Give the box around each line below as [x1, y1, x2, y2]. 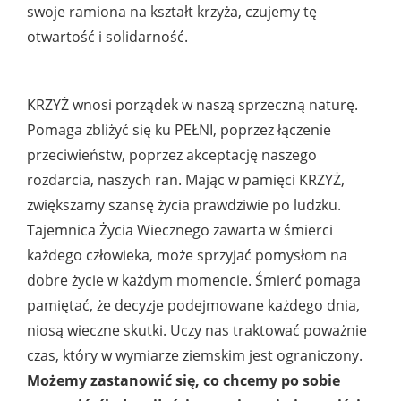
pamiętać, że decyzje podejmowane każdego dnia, [27, 295, 360, 316]
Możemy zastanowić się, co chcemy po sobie [27, 371, 340, 391]
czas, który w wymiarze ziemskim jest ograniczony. [27, 346, 363, 366]
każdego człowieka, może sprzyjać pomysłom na [27, 245, 347, 266]
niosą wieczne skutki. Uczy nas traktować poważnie [27, 320, 367, 341]
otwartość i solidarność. [27, 27, 188, 47]
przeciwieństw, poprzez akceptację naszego [27, 145, 317, 166]
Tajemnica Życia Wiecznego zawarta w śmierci [27, 220, 333, 241]
